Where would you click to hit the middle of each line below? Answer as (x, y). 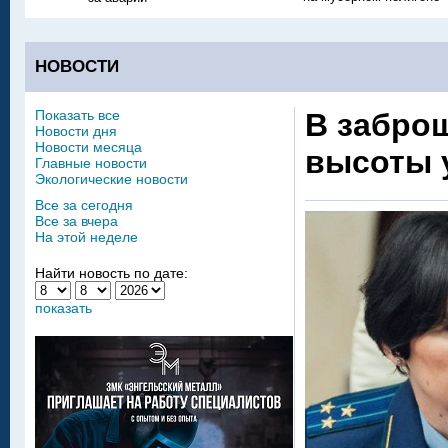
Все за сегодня (84, 205)
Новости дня (76, 131)
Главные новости (91, 163)
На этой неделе (86, 237)
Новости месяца (88, 147)
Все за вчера (76, 221)
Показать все (77, 115)
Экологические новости (111, 179)
